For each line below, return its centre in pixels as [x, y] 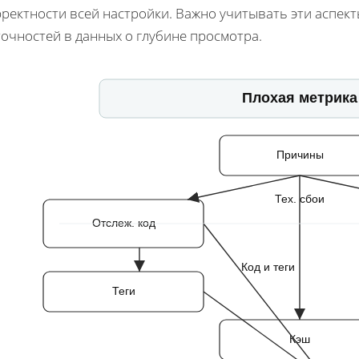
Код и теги [268, 266]
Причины [300, 154]
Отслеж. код [123, 222]
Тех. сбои [300, 198]
